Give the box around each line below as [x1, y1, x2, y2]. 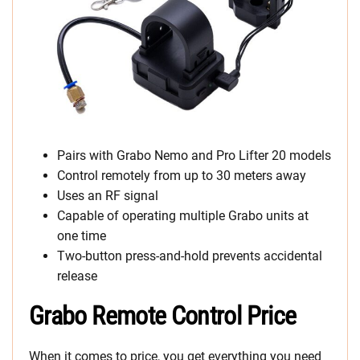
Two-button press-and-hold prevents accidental [57, 248, 322, 264]
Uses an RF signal [57, 188, 158, 204]
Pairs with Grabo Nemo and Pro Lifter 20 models [57, 148, 331, 164]
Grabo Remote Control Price [29, 301, 297, 332]
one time [57, 228, 106, 244]
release [57, 268, 97, 284]
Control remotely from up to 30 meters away [57, 168, 306, 184]
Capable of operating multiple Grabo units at [57, 208, 309, 224]
